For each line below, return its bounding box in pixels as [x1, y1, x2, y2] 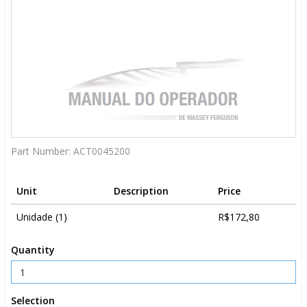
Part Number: [11, 145, 73, 158]
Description [114, 184, 169, 197]
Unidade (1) [16, 210, 67, 223]
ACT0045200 [73, 145, 130, 158]
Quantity [11, 243, 55, 256]
